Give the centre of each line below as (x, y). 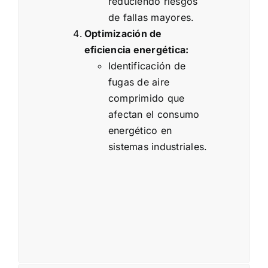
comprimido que (147, 98)
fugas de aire (139, 82)
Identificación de (147, 66)
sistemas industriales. (158, 147)
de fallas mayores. (151, 18)
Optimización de (123, 34)
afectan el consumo (154, 115)
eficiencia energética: (137, 50)
